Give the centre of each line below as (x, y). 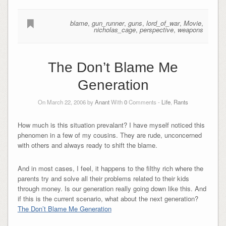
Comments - (144, 102)
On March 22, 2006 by (66, 102)
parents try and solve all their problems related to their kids (103, 179)
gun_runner (108, 23)
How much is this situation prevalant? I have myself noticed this (111, 125)
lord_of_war (163, 23)
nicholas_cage (115, 29)
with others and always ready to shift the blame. (87, 145)
